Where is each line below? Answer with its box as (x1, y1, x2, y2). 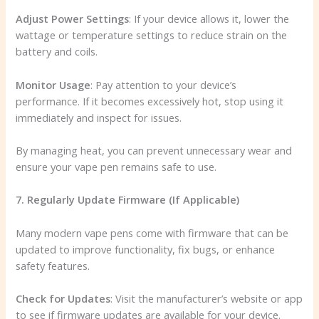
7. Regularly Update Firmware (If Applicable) (16, 192, 240, 207)
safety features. (16, 258, 90, 273)
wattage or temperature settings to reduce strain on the (16, 28, 288, 43)
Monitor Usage (16, 77, 91, 92)
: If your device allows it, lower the (129, 11, 290, 26)
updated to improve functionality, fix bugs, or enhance (16, 241, 276, 256)
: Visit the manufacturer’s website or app (110, 291, 303, 305)
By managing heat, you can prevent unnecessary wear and (16, 142, 293, 157)
